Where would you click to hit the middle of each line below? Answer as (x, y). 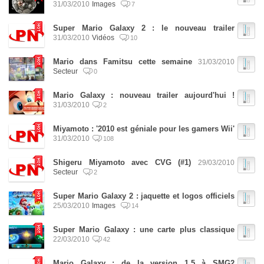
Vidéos (104, 37)
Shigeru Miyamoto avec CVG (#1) (122, 162)
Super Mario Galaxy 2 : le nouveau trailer (144, 28)
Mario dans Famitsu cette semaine (123, 62)
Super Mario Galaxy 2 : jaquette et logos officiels (144, 196)
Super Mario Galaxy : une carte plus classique (144, 230)
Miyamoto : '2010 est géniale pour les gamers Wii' (144, 129)
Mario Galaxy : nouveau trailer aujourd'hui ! (144, 95)
